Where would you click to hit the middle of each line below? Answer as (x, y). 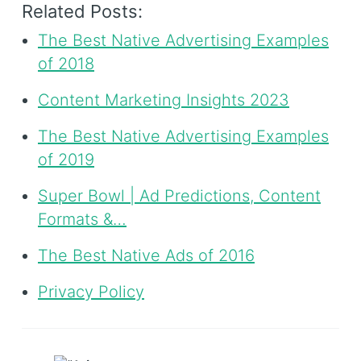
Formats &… (82, 219)
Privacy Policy (91, 291)
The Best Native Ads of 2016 (146, 255)
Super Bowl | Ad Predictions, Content (179, 195)
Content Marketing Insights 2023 (164, 100)
